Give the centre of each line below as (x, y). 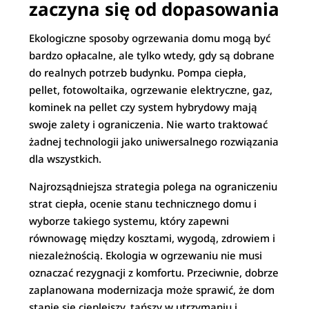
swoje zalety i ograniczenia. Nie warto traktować (149, 124)
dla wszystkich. (66, 159)
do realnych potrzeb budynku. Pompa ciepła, (138, 72)
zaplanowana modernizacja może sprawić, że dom (152, 290)
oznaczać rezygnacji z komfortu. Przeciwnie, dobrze (154, 272)
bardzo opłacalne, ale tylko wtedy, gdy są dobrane (152, 55)
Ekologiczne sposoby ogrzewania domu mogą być (150, 38)
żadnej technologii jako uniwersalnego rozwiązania (154, 141)
